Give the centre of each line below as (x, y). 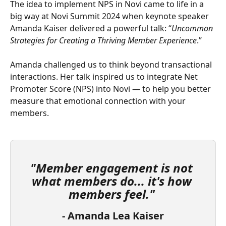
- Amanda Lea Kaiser (113, 215)
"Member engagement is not (113, 167)
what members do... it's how (113, 181)
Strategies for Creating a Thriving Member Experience (103, 40)
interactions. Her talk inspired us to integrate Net (105, 77)
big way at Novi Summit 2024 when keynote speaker (110, 16)
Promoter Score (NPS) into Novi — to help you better (111, 89)
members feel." (111, 194)
